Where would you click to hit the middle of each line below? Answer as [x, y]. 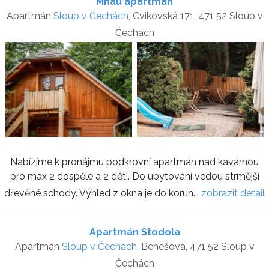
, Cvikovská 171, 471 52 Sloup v [195, 16]
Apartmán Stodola [134, 232]
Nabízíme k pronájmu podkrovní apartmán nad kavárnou [134, 162]
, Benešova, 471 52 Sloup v [195, 247]
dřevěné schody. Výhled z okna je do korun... [103, 193]
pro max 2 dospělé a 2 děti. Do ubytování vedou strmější [134, 177]
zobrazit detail [233, 193]
